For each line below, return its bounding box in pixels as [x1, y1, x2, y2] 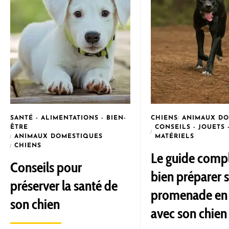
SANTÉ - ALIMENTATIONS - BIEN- [10, 115, 126, 121]
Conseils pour [10, 158, 82, 176]
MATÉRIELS [154, 133, 194, 140]
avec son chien [151, 204, 227, 222]
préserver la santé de [10, 177, 118, 194]
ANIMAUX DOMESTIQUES [14, 133, 103, 140]
